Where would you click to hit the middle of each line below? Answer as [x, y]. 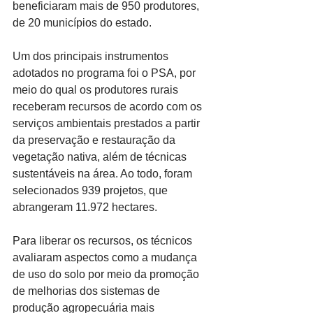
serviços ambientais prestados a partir [108, 124]
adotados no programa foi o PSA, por [105, 73]
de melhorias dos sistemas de [88, 291]
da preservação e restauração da [95, 140]
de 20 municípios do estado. [82, 23]
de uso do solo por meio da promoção [107, 275]
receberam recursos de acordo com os [109, 107]
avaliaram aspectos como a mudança [106, 258]
